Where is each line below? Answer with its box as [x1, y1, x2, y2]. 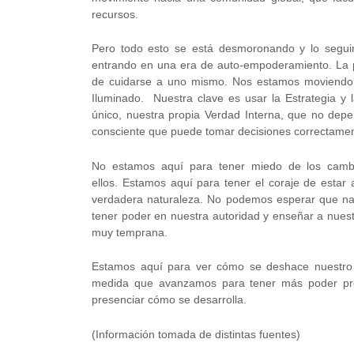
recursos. [92, 7, 138, 21]
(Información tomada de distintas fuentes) [92, 327, 300, 341]
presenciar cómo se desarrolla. [92, 293, 247, 307]
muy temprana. [92, 225, 168, 239]
